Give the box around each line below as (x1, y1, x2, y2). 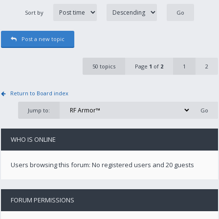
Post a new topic (22, 35, 65, 43)
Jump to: (27, 107, 50, 114)
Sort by (24, 9, 44, 16)
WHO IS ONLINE (11, 135, 56, 144)
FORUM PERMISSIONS (11, 196, 75, 204)
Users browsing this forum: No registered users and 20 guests (11, 160, 195, 169)
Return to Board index (10, 89, 69, 97)
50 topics (92, 63, 115, 70)
